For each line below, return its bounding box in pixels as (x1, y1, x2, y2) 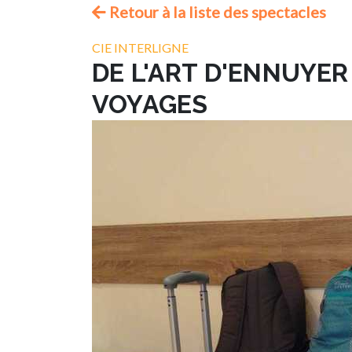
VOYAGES (92, 90, 208, 119)
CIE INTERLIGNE (92, 40, 189, 55)
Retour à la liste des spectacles (106, 2, 326, 21)
